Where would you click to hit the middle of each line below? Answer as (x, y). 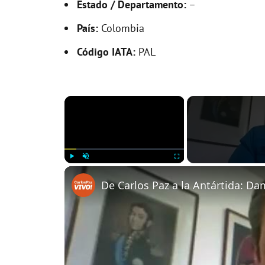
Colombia (121, 28)
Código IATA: (106, 52)
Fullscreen (188, 169)
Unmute (93, 169)
